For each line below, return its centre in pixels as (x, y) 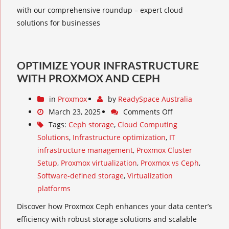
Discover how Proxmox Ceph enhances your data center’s (114, 207)
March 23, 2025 (75, 112)
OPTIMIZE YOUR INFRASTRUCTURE (108, 66)
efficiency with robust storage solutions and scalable (107, 219)
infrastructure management (85, 150)
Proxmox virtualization (99, 163)
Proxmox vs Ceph (170, 163)
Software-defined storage (81, 176)
